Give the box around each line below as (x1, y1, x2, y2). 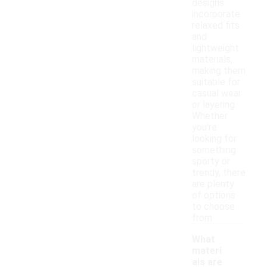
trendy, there (192, 167, 246, 179)
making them (192, 65, 246, 77)
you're (192, 122, 217, 133)
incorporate (192, 8, 240, 20)
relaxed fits (192, 20, 240, 32)
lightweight (192, 42, 239, 54)
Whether (192, 110, 228, 122)
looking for (192, 133, 237, 145)
